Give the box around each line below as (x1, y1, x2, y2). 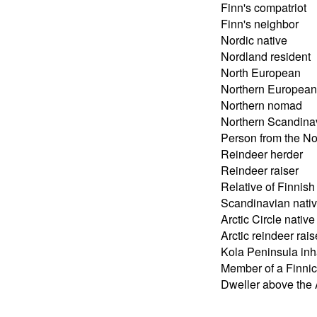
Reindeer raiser (221, 161, 299, 178)
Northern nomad (221, 96, 302, 113)
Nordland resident (221, 47, 311, 64)
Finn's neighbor (221, 15, 299, 32)
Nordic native (221, 31, 287, 48)
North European (221, 64, 301, 81)
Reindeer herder (221, 145, 303, 162)
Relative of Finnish (221, 178, 315, 195)
